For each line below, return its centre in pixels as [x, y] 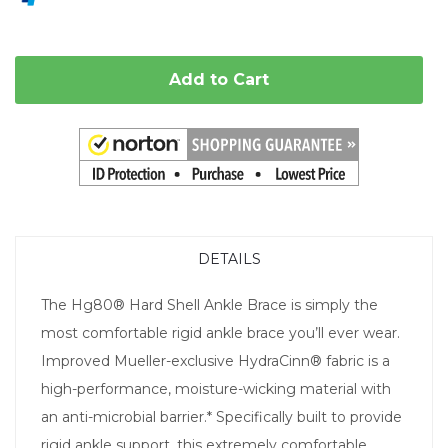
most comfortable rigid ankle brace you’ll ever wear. [220, 332]
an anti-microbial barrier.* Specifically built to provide [221, 416]
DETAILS [229, 258]
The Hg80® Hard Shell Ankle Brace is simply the [209, 304]
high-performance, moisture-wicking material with [216, 388]
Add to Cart [219, 79]
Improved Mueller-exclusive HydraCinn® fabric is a [215, 360]
